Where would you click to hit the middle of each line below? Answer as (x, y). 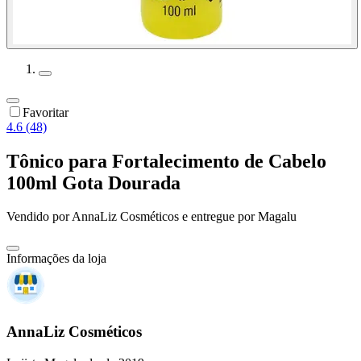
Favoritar (46, 112)
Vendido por (39, 217)
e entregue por (217, 217)
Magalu (277, 217)
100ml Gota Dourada (93, 183)
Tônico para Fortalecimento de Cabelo (166, 161)
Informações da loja (56, 259)
